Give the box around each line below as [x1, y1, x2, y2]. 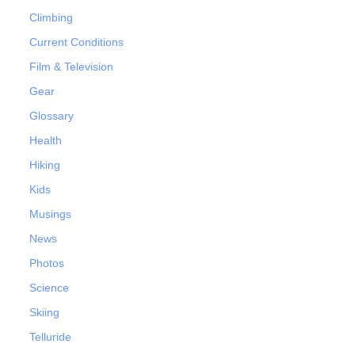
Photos [29, 257, 64, 270]
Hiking [29, 158, 60, 172]
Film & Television [29, 60, 113, 74]
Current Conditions [29, 36, 124, 49]
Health [29, 134, 62, 147]
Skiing [29, 306, 59, 319]
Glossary [29, 109, 74, 123]
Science [29, 281, 69, 295]
